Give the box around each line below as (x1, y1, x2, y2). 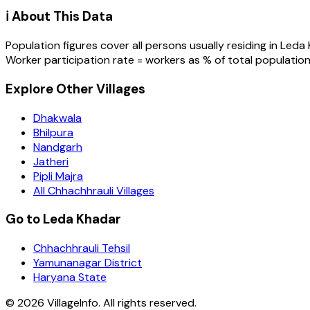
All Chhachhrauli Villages (33, 183, 154, 198)
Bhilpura (33, 125, 73, 140)
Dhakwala (33, 110, 82, 125)
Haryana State (33, 269, 107, 284)
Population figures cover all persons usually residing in (6, 38, 280, 53)
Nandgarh (33, 139, 82, 154)
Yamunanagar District (33, 255, 142, 270)
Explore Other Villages (6, 80, 145, 98)
